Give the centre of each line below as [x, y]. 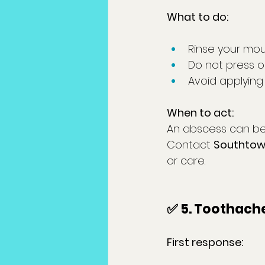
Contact [190, 145]
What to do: [198, 17]
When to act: [200, 113]
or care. [186, 161]
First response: [205, 243]
